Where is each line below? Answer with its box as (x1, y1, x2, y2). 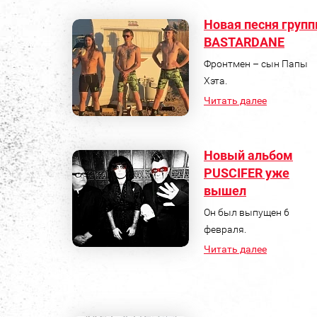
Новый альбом (204, 147, 293, 163)
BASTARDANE (204, 34, 284, 50)
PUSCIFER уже (204, 165, 289, 180)
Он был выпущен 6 (204, 206, 289, 218)
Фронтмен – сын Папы (204, 57, 308, 69)
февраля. (204, 223, 246, 235)
